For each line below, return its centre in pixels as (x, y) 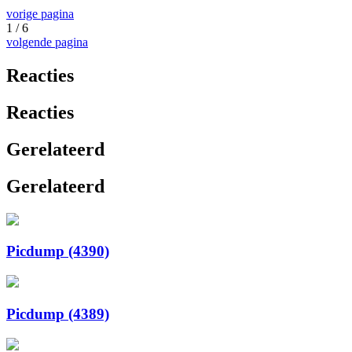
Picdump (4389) (58, 313)
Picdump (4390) (58, 251)
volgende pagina (47, 42)
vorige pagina (40, 14)
